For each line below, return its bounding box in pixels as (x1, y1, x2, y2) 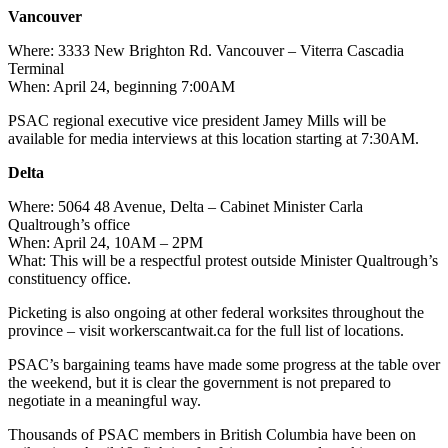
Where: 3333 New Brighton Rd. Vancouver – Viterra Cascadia (8, 41, 404, 59)
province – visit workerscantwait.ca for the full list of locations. (8, 321, 404, 339)
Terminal (8, 59, 64, 77)
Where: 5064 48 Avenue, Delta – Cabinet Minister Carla (8, 197, 363, 215)
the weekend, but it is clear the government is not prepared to (8, 373, 391, 391)
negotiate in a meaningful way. (8, 391, 201, 409)
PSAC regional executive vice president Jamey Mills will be (8, 111, 386, 129)
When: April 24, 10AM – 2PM (8, 233, 203, 251)
